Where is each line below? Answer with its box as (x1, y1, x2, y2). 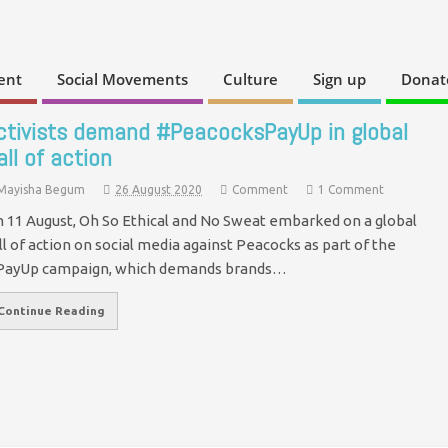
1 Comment (318, 182, 384, 196)
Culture (223, 69, 278, 90)
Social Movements (57, 69, 188, 90)
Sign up (313, 69, 366, 90)
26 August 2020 (115, 182, 202, 196)
